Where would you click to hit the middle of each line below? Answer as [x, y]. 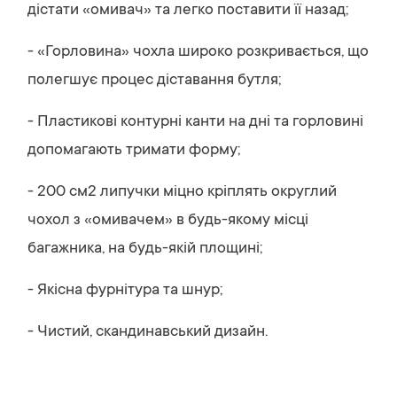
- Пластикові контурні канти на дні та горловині [195, 122]
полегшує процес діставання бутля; [154, 81]
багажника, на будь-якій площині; [145, 249]
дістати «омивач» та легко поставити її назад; [188, 11]
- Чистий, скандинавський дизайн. [148, 332]
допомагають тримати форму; [134, 151]
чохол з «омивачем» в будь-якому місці [168, 221]
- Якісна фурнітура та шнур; [125, 291]
